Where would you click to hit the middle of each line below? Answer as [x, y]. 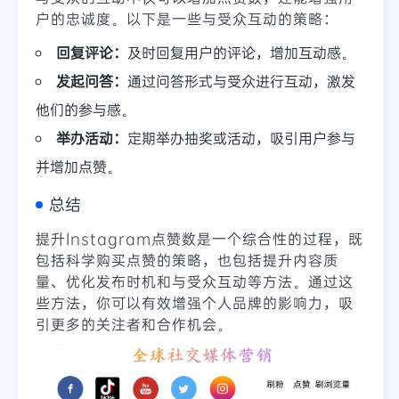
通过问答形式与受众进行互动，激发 [241, 81]
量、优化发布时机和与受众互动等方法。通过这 [195, 281]
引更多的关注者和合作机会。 [134, 324]
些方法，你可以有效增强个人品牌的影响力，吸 [195, 303]
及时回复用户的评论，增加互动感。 [241, 53]
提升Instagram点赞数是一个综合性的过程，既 [199, 239]
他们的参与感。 [85, 110]
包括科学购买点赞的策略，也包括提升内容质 [187, 260]
